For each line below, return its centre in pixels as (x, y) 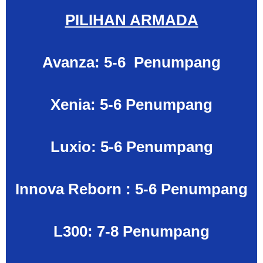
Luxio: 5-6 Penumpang (131, 147)
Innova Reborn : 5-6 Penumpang (131, 189)
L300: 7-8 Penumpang (131, 232)
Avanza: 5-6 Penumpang (131, 63)
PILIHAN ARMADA (131, 20)
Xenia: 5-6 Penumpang (131, 105)
